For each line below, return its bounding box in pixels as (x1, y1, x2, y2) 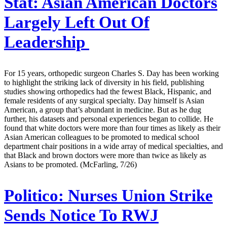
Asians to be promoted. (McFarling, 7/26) (4, 160, 137, 169)
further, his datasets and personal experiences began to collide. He (4, 115, 213, 123)
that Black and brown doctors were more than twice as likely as (4, 151, 206, 160)
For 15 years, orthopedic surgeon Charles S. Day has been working (4, 69, 219, 78)
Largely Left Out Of (4, 13, 149, 32)
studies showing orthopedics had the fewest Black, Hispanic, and (4, 87, 211, 96)
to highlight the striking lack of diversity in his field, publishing (4, 78, 204, 87)
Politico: (4, 186, 64, 205)
